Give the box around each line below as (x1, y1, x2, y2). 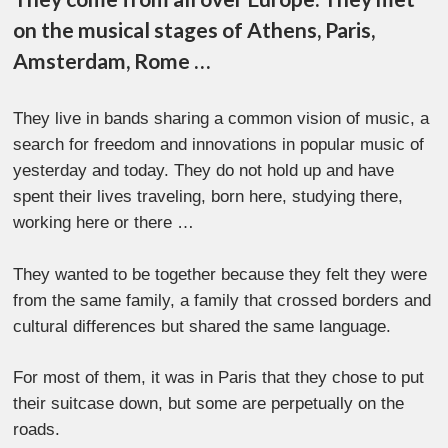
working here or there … (13, 213, 195, 233)
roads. (13, 420, 61, 440)
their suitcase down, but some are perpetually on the (13, 394, 405, 414)
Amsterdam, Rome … (13, 48, 211, 74)
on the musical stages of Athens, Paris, (13, 17, 376, 43)
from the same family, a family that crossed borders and (13, 290, 432, 310)
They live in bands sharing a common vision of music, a (13, 109, 430, 129)
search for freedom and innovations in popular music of (13, 135, 425, 155)
